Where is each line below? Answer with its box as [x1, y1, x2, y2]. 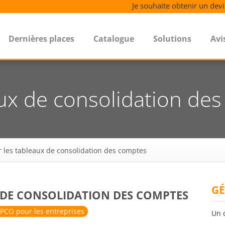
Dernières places [9, 33, 74, 44]
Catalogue [93, 33, 134, 44]
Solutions [153, 33, 191, 44]
